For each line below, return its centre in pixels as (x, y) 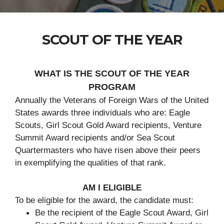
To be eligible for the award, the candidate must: (104, 200)
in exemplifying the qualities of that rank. (90, 163)
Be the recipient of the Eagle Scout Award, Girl (122, 213)
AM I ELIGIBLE (112, 188)
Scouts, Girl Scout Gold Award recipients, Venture (108, 125)
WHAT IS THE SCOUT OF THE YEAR (112, 73)
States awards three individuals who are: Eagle (102, 113)
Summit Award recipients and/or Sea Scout (95, 138)
